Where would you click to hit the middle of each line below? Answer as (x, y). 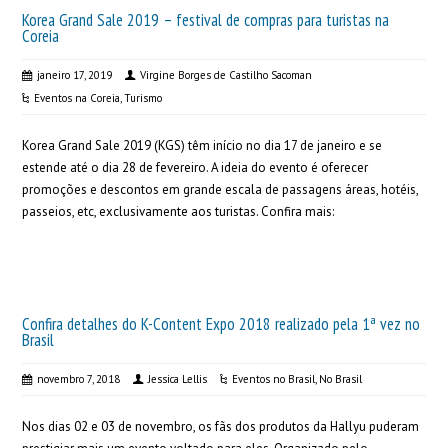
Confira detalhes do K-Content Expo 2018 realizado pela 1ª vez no (221, 324)
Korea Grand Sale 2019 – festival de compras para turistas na (206, 20)
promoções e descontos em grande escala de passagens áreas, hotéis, (220, 189)
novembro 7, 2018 (79, 379)
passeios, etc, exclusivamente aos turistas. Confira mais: (178, 211)
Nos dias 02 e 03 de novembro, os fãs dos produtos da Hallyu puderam (221, 426)
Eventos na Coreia (77, 98)
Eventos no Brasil (274, 379)
